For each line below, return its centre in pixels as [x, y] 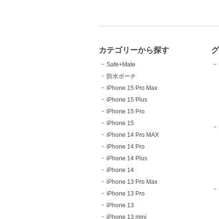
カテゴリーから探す [134, 50]
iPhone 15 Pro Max [132, 88]
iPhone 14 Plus [127, 158]
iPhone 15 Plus [127, 99]
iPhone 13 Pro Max [132, 182]
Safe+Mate [121, 64]
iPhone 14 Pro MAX [133, 135]
